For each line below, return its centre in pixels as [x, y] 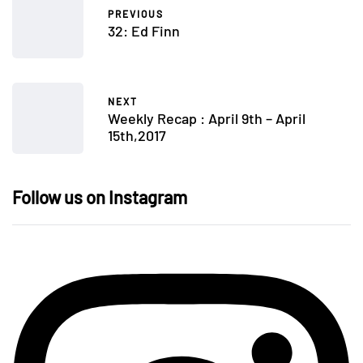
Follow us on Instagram [100, 197]
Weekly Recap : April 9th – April [207, 118]
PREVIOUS [136, 14]
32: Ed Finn [144, 31]
